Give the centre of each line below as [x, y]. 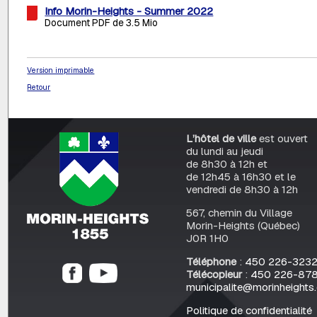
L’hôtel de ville [221, 138]
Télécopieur [214, 275]
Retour [39, 87]
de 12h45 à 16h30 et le [241, 176]
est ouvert [282, 138]
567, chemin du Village [239, 212]
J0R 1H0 [207, 238]
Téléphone [211, 262]
